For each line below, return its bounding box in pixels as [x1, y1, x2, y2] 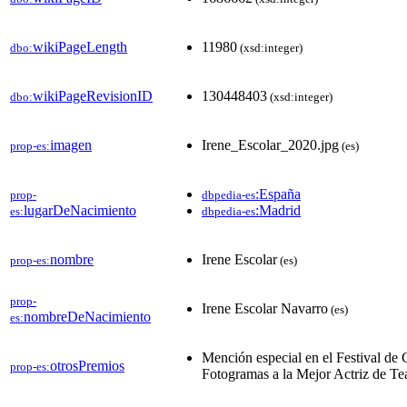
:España [255, 185, 301, 202]
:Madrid [255, 202, 301, 218]
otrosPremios [50, 357, 124, 373]
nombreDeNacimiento [24, 308, 151, 324]
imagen [50, 136, 92, 153]
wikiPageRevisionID [33, 87, 153, 104]
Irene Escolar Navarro [202, 300, 328, 316]
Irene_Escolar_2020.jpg [202, 136, 339, 153]
